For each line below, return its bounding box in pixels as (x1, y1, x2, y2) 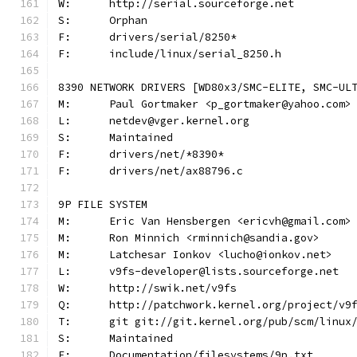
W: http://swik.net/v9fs (109, 281, 237, 295)
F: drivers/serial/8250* (109, 30, 237, 44)
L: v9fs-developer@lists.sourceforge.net (109, 265, 339, 278)
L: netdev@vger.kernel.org (109, 114, 249, 127)
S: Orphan (109, 14, 147, 27)
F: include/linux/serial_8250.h (109, 47, 281, 61)
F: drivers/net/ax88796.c (109, 164, 243, 178)
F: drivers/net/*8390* (109, 147, 224, 161)
